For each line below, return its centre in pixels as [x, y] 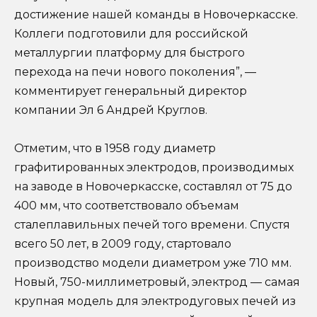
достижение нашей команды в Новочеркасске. [156, 15]
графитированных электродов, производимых [154, 168]
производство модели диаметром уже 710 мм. [153, 263]
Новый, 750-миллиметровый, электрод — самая [157, 282]
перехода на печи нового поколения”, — [135, 72]
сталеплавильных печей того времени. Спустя [152, 225]
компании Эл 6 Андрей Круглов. [111, 110]
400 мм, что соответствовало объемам [127, 206]
